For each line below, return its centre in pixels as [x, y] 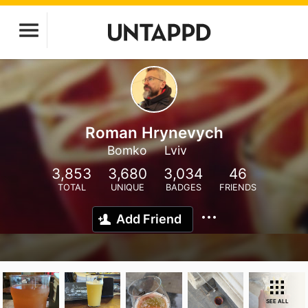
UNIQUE [128, 187]
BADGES [183, 187]
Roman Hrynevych [154, 132]
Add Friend [149, 219]
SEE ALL [277, 301]
